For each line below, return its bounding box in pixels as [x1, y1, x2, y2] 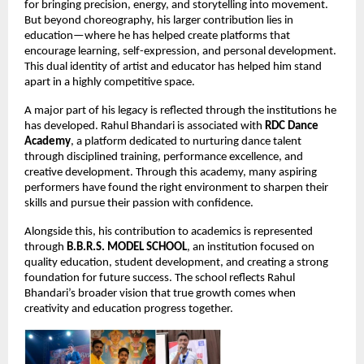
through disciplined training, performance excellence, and [24, 150, 303, 163]
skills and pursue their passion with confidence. [24, 197, 253, 210]
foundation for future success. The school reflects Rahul [24, 271, 295, 284]
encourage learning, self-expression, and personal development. [24, 45, 336, 58]
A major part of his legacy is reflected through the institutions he [24, 104, 336, 117]
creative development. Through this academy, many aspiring [24, 166, 317, 179]
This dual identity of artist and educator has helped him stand [24, 60, 322, 73]
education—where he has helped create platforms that [24, 29, 290, 42]
